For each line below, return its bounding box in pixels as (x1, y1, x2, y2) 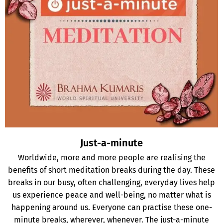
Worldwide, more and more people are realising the (17, 152, 206, 162)
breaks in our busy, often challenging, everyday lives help (8, 177, 215, 187)
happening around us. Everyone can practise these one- (11, 202, 212, 212)
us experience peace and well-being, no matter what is (12, 190, 211, 200)
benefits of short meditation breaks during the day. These (8, 165, 215, 175)
